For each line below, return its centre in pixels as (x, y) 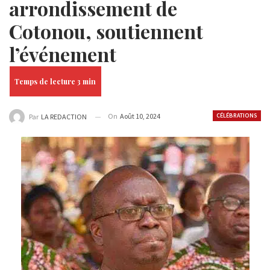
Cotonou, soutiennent (106, 31)
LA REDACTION (64, 117)
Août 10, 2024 (140, 116)
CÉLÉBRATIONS (237, 115)
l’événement (63, 54)
